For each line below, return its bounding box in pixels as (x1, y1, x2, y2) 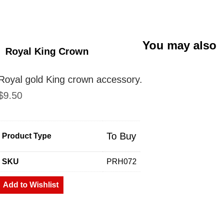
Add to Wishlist (3, 181, 59, 189)
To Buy (107, 131, 136, 141)
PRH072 (107, 157, 137, 166)
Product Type (2, 132, 51, 140)
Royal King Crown (5, 46, 89, 57)
